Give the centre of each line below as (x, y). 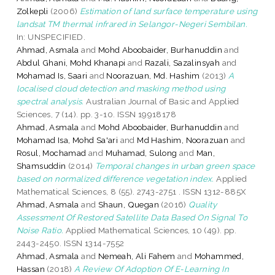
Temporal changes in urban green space (175, 165)
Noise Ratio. (40, 230)
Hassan (31, 269)
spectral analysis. (50, 101)
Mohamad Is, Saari (52, 75)
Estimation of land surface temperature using (169, 11)
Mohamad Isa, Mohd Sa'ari (67, 140)
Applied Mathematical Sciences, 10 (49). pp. (150, 230)
